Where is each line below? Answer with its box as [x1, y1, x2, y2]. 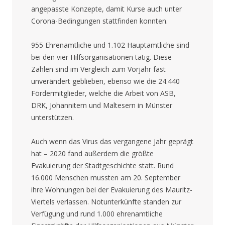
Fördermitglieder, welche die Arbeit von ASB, [31, 88, 176, 98]
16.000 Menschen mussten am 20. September [31, 172, 180, 182]
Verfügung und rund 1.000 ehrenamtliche [31, 208, 163, 218]
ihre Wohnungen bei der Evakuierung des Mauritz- [31, 184, 192, 194]
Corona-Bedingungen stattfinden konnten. [31, 16, 168, 26]
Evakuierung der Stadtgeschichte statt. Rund [31, 160, 174, 170]
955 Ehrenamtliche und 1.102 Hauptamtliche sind [31, 40, 189, 50]
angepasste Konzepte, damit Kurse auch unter [31, 4, 182, 14]
